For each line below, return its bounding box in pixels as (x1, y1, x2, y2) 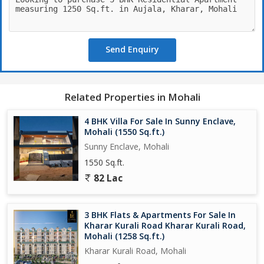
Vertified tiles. (7, 6, 58, 18)
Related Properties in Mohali (64, 90, 200, 104)
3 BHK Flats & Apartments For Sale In (84, 209, 236, 220)
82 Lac (91, 171, 123, 184)
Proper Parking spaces (7, 19, 93, 31)
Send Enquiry (105, 43, 159, 55)
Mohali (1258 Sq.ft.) (84, 230, 164, 242)
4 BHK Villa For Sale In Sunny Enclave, (84, 115, 236, 127)
